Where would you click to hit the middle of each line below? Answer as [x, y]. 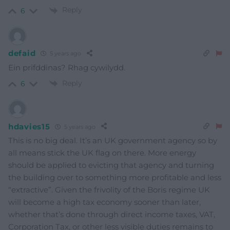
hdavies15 [29, 126]
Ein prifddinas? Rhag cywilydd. [67, 67]
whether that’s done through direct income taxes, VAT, [112, 215]
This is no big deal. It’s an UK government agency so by [113, 141]
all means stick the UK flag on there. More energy [102, 153]
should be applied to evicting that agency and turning [111, 165]
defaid [22, 53]
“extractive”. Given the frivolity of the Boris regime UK [109, 190]
